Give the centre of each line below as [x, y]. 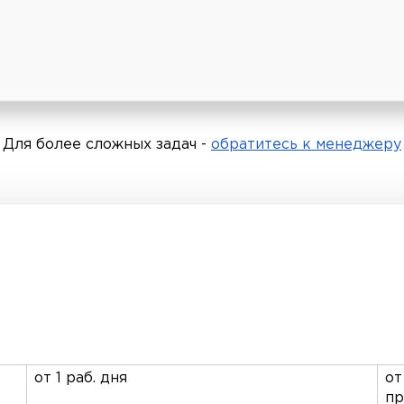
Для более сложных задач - [107, 144]
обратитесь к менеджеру [306, 144]
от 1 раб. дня [81, 378]
